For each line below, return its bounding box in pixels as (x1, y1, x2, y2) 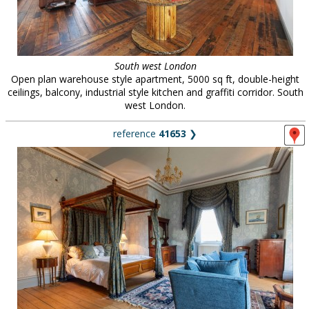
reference (113, 127, 159, 140)
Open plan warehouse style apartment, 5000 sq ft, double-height (11, 72, 299, 86)
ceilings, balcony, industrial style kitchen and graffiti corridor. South (7, 86, 303, 99)
